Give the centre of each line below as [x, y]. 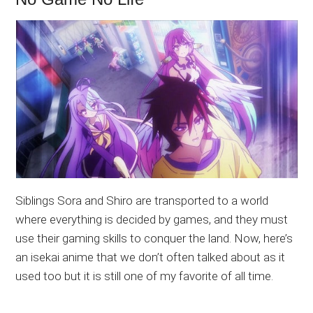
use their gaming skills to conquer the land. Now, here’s [154, 238]
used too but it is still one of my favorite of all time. [145, 276]
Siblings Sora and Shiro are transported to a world [142, 200]
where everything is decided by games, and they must [152, 219]
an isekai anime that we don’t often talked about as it [151, 257]
